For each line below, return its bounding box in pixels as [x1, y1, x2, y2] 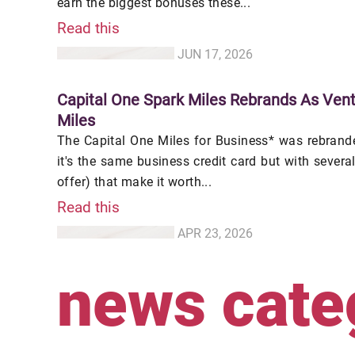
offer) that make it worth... [57, 174, 212, 189]
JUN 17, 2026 [177, 46, 253, 62]
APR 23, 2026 [177, 225, 253, 241]
